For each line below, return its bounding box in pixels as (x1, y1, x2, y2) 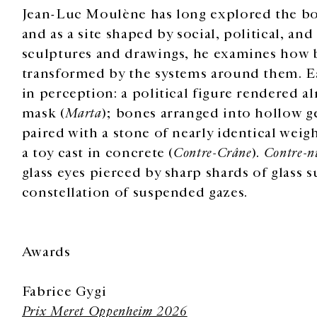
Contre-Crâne (173, 144, 252, 161)
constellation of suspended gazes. (21, 183, 248, 201)
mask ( (21, 104, 65, 122)
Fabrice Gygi (21, 282, 107, 300)
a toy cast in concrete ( (21, 144, 174, 161)
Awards (21, 243, 71, 260)
